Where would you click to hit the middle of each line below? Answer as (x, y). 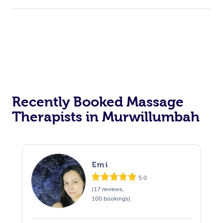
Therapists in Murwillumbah (106, 117)
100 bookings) (111, 198)
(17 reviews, (108, 189)
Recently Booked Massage (98, 102)
